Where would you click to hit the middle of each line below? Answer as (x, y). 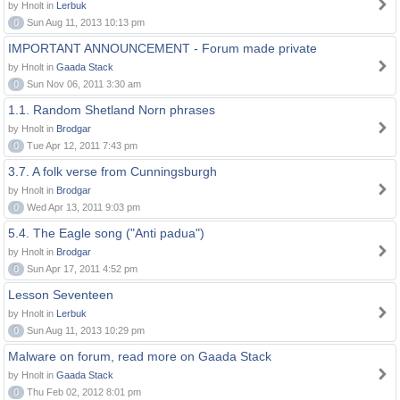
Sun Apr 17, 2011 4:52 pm (81, 269)
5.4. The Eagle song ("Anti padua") (106, 233)
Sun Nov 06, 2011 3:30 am (83, 84)
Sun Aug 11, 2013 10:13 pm (84, 22)
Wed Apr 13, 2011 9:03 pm (82, 207)
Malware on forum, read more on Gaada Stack (140, 356)
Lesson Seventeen (61, 295)
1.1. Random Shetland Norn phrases (112, 110)
